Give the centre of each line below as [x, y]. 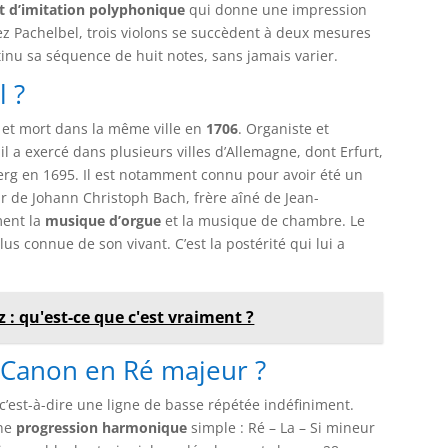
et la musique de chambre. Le [263, 220]
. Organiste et [284, 128]
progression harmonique [102, 427]
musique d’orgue [103, 220]
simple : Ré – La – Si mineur [281, 427]
